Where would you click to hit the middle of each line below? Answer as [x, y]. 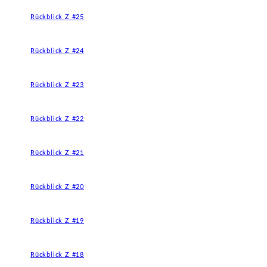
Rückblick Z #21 [57, 153]
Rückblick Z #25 [57, 17]
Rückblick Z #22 [57, 119]
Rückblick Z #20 [57, 187]
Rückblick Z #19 [57, 221]
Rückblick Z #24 [57, 51]
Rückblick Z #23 [57, 85]
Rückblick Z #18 [57, 255]
